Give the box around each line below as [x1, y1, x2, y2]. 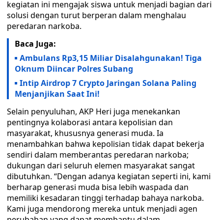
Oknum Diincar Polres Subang [15, 63, 133, 74]
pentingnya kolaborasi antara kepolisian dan [7, 117, 173, 128]
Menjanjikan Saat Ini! [15, 88, 100, 99]
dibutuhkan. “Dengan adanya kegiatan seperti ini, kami [7, 171, 211, 182]
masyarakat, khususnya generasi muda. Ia [7, 128, 164, 138]
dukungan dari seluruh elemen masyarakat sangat [7, 160, 195, 171]
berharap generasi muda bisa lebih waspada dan [7, 182, 189, 192]
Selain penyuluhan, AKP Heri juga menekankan [7, 106, 180, 117]
